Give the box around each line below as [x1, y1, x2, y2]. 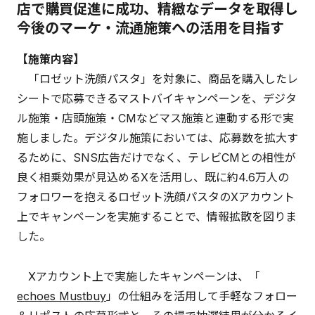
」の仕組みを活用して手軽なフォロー [106, 289, 297, 304]
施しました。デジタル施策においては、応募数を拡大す [17, 131, 298, 146]
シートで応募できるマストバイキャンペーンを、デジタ [17, 91, 297, 106]
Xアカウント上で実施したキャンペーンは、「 [17, 269, 260, 284]
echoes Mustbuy [17, 289, 106, 304]
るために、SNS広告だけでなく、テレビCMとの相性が [17, 150, 296, 165]
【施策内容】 [17, 52, 84, 67]
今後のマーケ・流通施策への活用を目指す [17, 20, 284, 37]
